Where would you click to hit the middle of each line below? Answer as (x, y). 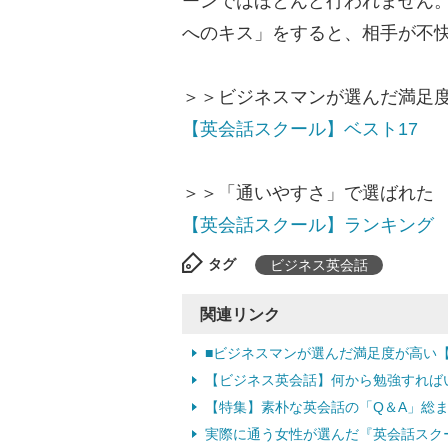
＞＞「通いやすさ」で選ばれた (308, 193)
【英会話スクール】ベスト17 (300, 129)
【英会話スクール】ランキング (308, 225)
